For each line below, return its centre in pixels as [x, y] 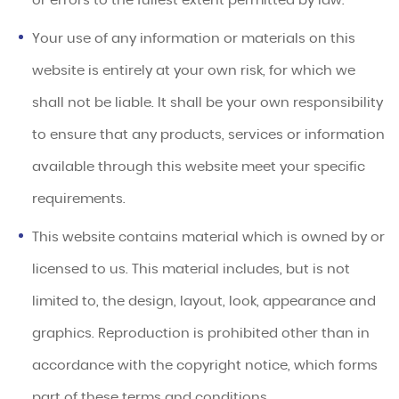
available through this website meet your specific [199, 167]
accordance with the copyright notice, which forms [205, 366]
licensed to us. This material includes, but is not [191, 270]
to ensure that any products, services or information [209, 135]
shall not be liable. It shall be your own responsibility [208, 103]
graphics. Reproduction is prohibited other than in [201, 334]
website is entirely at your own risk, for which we [194, 71]
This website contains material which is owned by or [209, 238]
